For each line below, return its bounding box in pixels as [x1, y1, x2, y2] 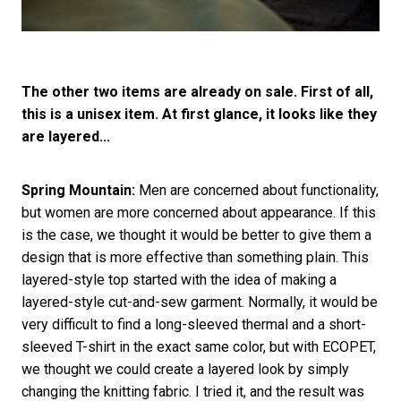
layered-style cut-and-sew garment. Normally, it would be [21, 293, 378, 311]
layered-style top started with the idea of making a [21, 270, 337, 288]
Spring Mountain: [21, 181, 135, 199]
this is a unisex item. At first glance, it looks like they [21, 105, 377, 123]
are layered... [21, 127, 110, 145]
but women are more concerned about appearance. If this [21, 203, 376, 221]
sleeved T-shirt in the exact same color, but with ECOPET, [21, 337, 376, 355]
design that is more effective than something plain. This [21, 248, 369, 266]
